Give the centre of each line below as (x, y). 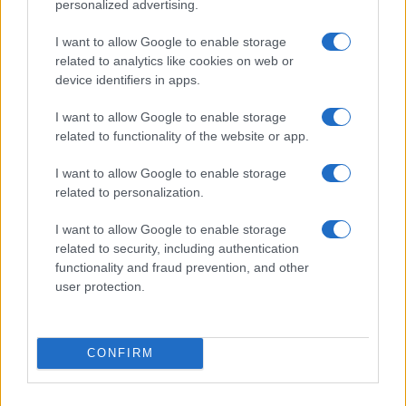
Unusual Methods (74, 88)
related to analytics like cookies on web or (174, 60)
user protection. (100, 286)
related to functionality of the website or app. (182, 135)
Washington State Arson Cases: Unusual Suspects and (202, 71)
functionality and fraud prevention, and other (182, 267)
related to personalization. (130, 192)
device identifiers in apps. (128, 79)
